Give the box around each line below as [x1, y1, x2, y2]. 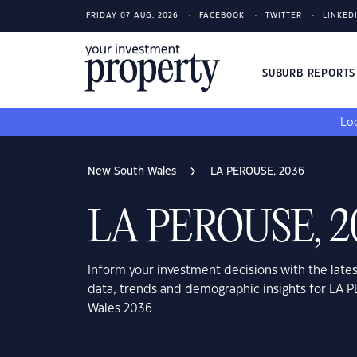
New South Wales [88, 167, 176, 176]
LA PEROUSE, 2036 [210, 167, 304, 176]
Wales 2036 [88, 303, 152, 315]
